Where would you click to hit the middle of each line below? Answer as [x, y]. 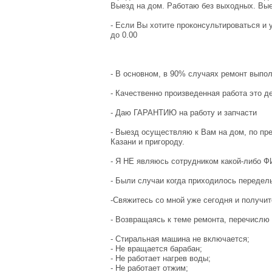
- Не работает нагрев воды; [161, 258]
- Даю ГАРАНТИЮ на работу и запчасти [184, 112]
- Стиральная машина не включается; [180, 239]
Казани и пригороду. [148, 141]
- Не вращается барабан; [156, 248]
